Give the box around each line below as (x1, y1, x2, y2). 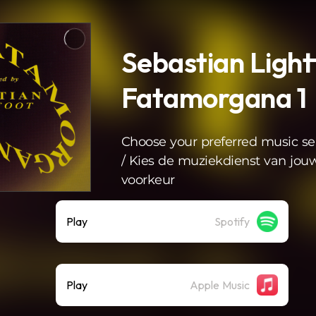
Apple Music (190, 278, 250, 292)
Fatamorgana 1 (121, 80, 306, 115)
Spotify (214, 214, 250, 229)
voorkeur (121, 172, 175, 188)
